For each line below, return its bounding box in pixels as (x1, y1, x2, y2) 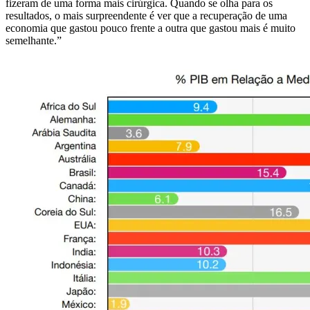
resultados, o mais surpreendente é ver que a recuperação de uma (6, 9, 287, 21)
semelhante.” (6, 34, 62, 46)
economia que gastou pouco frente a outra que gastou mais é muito (6, 21, 295, 34)
